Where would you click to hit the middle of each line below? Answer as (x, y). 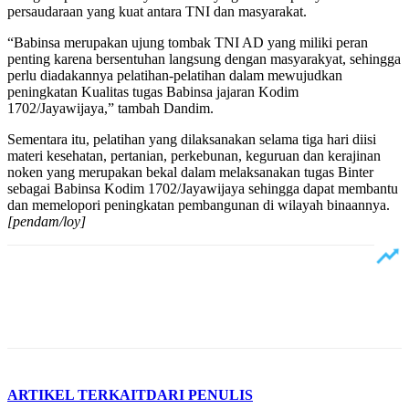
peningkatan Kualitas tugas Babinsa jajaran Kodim (153, 91)
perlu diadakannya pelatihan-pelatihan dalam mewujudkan (175, 75)
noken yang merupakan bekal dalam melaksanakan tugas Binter (190, 172)
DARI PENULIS (199, 394)
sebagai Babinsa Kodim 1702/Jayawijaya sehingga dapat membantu (203, 188)
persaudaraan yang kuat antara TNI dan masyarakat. (157, 11)
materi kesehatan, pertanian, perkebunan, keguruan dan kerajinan (194, 155)
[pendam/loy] (47, 221)
